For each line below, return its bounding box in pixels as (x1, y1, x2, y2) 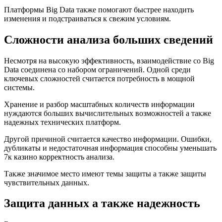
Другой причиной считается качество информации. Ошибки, (4, 134, 212, 143)
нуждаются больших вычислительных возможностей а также (4, 109, 211, 117)
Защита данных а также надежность (4, 197, 200, 210)
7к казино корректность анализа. (4, 152, 114, 161)
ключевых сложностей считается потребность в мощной (4, 74, 195, 83)
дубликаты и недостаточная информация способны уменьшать (4, 143, 217, 152)
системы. (4, 83, 35, 92)
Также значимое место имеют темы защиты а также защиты (4, 169, 206, 178)
